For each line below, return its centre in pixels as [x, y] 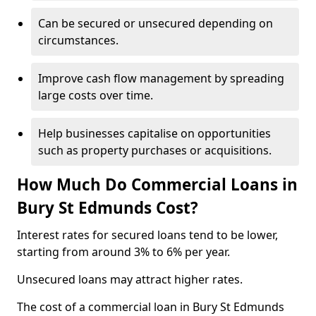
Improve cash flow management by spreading [161, 78]
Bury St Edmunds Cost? [108, 208]
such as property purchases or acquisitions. [155, 150]
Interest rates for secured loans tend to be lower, [147, 235]
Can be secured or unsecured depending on [156, 23]
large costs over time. [96, 95]
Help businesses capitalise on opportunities [154, 133]
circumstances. [78, 40]
